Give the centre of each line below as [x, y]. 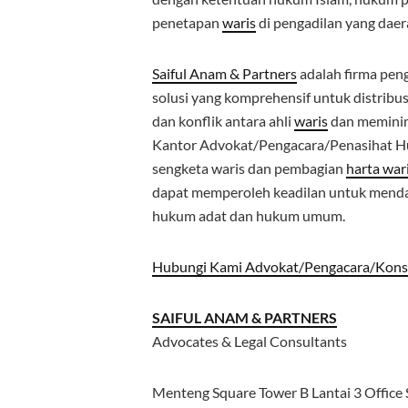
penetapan [187, 22]
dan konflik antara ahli [223, 121]
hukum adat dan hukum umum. [250, 215]
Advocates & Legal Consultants [250, 341]
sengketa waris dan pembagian [249, 168]
